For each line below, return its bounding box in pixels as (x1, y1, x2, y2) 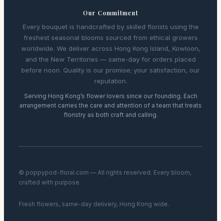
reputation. (94, 76, 127, 85)
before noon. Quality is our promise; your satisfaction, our (21, 66, 200, 74)
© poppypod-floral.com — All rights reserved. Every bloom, (19, 168, 191, 176)
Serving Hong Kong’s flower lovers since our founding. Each (24, 92, 197, 100)
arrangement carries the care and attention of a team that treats (19, 101, 202, 109)
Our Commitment (83, 8, 138, 17)
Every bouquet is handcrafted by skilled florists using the (22, 22, 199, 31)
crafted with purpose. (19, 178, 81, 186)
